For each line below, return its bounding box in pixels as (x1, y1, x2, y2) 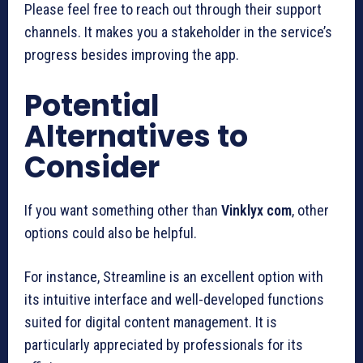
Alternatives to (24, 115, 248, 157)
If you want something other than (24, 201, 221, 219)
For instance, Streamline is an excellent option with (24, 267, 323, 285)
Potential (24, 84, 160, 126)
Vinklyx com (221, 201, 292, 219)
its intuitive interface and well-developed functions (24, 290, 324, 308)
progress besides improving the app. (24, 45, 239, 63)
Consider (24, 146, 160, 188)
